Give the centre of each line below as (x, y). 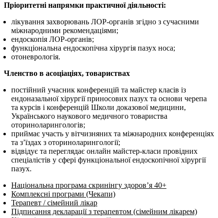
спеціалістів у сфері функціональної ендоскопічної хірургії (109, 160)
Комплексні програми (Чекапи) (63, 194)
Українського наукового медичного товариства (89, 116)
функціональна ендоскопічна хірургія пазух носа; (93, 48)
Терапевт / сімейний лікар (54, 203)
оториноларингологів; (48, 125)
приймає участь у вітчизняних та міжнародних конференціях (113, 134)
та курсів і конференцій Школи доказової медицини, (99, 108)
